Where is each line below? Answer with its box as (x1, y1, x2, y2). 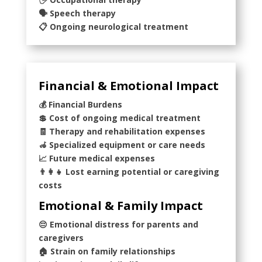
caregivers (38, 232, 84, 243)
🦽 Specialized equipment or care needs (38, 139, 205, 150)
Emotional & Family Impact (38, 197, 203, 213)
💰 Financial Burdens (38, 98, 122, 110)
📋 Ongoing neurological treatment (38, 20, 188, 32)
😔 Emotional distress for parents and (38, 218, 198, 230)
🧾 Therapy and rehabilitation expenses (38, 125, 205, 137)
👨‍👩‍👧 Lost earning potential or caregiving (38, 166, 219, 177)
